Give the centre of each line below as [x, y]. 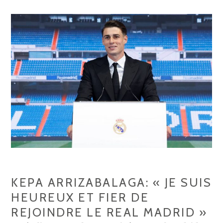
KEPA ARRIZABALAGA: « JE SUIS [111, 182]
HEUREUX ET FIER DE [80, 197]
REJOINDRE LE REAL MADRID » [109, 212]
